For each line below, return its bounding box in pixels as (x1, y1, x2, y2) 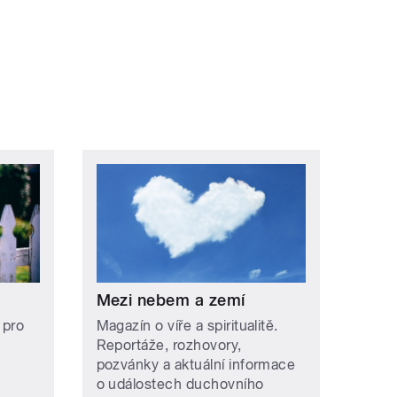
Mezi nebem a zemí (96, 290, 245, 309)
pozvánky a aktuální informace (96, 355, 296, 373)
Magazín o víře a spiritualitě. (96, 316, 278, 334)
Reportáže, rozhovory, (96, 336, 242, 354)
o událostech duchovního (96, 375, 264, 393)
